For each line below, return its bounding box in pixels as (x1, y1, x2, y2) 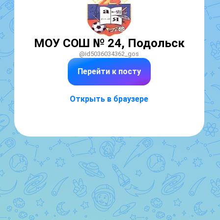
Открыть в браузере (70, 94, 148, 104)
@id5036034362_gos (79, 50, 139, 57)
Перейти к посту (77, 67, 141, 76)
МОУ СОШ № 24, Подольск (33, 36, 185, 50)
